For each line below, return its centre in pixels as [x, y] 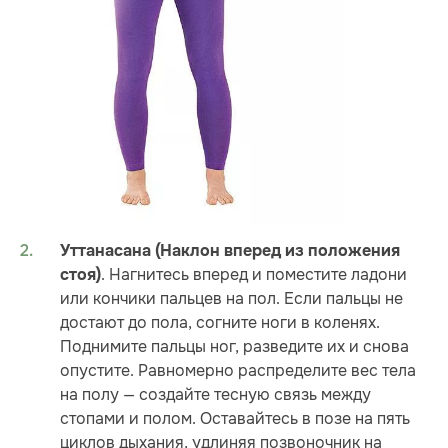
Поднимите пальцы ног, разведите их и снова [234, 347]
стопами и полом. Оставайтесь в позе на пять [235, 419]
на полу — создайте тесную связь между [215, 395]
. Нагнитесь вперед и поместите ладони [254, 275]
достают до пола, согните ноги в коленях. [220, 323]
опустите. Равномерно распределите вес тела [238, 371]
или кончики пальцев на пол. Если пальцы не [231, 299]
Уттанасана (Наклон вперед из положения [230, 251]
